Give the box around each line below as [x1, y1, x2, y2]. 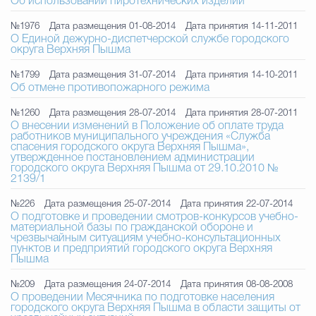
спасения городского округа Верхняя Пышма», [11, 142, 249, 152]
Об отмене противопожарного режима [11, 83, 209, 93]
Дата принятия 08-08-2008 [181, 280, 293, 289]
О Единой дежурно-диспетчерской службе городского [11, 35, 289, 44]
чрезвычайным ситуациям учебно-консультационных [11, 233, 281, 243]
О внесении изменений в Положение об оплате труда [11, 121, 284, 131]
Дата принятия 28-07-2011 [186, 109, 298, 118]
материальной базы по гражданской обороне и [11, 223, 253, 233]
